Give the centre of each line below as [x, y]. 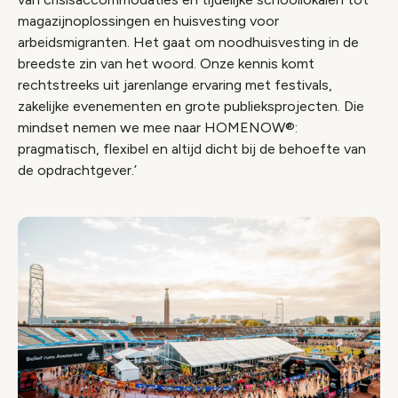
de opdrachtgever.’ [77, 170]
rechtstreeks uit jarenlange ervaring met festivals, [175, 85]
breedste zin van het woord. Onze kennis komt [166, 64]
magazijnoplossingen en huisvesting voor [148, 21]
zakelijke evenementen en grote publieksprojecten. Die [191, 106]
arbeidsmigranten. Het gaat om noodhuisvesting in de [188, 42]
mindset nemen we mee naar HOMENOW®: [158, 127]
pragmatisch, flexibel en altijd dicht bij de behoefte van [192, 149]
